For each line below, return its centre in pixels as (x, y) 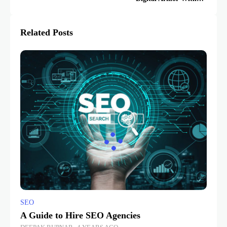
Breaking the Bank (178, 11)
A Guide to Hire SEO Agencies (81, 216)
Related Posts (47, 33)
